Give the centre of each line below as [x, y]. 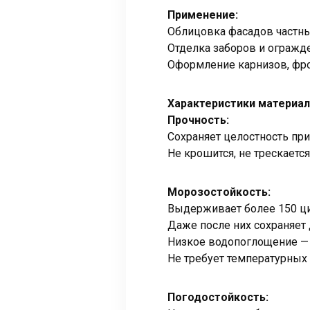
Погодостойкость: [218, 298]
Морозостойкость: [219, 192]
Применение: [203, 15]
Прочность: [198, 120]
